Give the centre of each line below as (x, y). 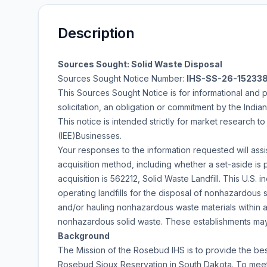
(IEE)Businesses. (90, 136)
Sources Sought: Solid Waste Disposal (140, 64)
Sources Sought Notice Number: (122, 78)
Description (96, 33)
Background (84, 236)
